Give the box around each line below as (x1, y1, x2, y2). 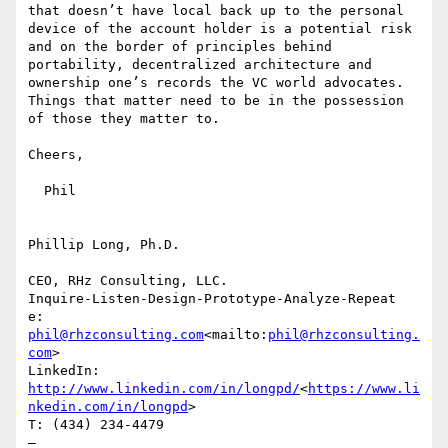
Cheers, (28, 147, 84, 163)
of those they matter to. (28, 111, 220, 127)
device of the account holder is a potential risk (28, 21, 412, 37)
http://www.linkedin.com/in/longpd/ (28, 381, 300, 397)
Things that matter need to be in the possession (28, 93, 404, 109)
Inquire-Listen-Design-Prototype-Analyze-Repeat (28, 291, 396, 307)
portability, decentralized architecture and (28, 57, 372, 73)
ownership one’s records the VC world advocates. (28, 75, 404, 91)
